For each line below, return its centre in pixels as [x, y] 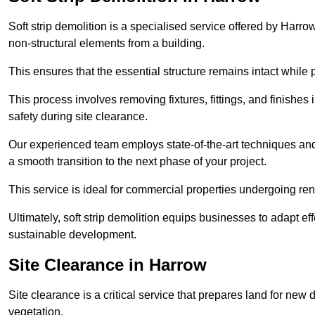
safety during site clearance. [78, 116]
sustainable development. [72, 234]
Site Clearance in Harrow [108, 264]
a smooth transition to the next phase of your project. [137, 161]
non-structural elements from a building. [107, 43]
